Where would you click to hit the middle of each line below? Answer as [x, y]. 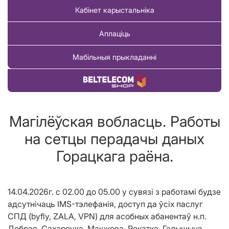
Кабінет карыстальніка [114, 10]
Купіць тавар [114, 81]
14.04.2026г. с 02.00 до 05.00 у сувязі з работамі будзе [114, 192]
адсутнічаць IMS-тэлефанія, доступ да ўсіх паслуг [105, 204]
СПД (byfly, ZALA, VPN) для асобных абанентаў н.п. [107, 216]
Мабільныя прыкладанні [114, 57]
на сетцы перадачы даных [114, 139]
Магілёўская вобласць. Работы [114, 122]
